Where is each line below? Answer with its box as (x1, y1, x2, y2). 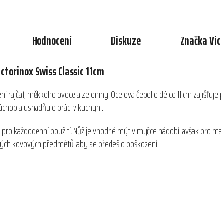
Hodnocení (32, 32, 72, 51)
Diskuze (111, 32, 141, 51)
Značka (180, 32, 207, 51)
